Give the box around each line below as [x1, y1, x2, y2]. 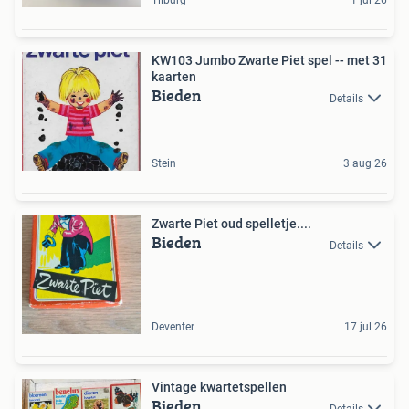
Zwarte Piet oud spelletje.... [152, 216, 311, 232]
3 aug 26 [343, 157, 387, 171]
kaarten [152, 69, 196, 85]
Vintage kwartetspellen [152, 380, 287, 395]
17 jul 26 [344, 320, 387, 334]
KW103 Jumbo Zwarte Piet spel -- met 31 [152, 53, 387, 68]
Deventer [152, 320, 194, 334]
